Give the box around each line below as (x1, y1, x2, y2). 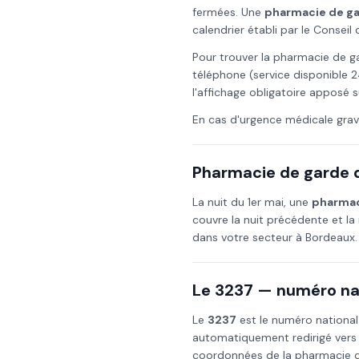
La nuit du (192, 195, 248, 209)
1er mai (248, 195, 284, 209)
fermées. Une (192, 5, 264, 19)
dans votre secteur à (192, 230, 305, 244)
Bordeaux (305, 230, 355, 244)
